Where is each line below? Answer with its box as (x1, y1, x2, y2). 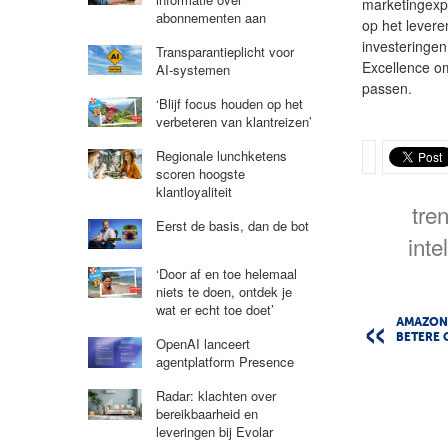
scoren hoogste (155, 163, 245, 183)
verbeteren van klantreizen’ (155, 111, 312, 131)
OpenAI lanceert (155, 334, 250, 354)
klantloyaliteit (155, 181, 232, 201)
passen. (362, 77, 413, 98)
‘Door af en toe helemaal (155, 264, 297, 284)
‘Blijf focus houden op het (155, 93, 303, 113)
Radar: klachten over (155, 386, 276, 406)
